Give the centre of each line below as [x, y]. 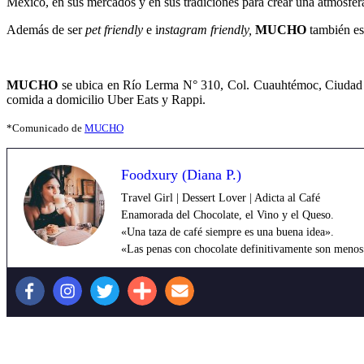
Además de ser [46, 29]
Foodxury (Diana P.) [181, 174]
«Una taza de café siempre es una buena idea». [227, 232]
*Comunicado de [45, 128]
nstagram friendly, [207, 29]
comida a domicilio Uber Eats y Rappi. [106, 99]
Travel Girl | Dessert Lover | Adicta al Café [221, 197]
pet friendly [114, 29]
